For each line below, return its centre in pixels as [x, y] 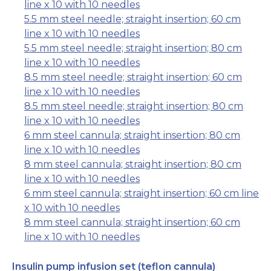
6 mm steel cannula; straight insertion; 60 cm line [142, 194]
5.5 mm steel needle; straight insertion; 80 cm [133, 48]
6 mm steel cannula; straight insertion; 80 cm [132, 135]
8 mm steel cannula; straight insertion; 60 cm [132, 223]
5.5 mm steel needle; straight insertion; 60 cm [132, 19]
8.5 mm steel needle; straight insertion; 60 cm [133, 77]
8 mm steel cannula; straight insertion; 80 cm [133, 165]
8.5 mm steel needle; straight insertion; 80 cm [134, 106]
